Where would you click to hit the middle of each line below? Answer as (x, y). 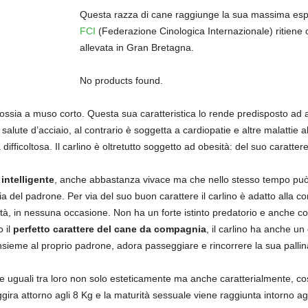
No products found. (121, 80)
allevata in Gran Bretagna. (136, 47)
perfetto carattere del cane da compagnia (109, 229)
